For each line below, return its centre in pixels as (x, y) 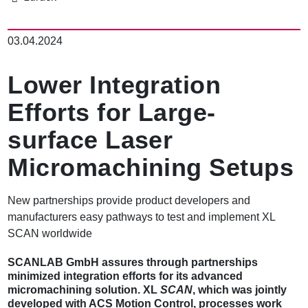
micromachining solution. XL (84, 290)
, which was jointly (240, 290)
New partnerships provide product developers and (129, 201)
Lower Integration (114, 85)
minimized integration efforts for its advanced (125, 276)
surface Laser (90, 140)
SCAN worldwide (50, 234)
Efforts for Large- (112, 113)
